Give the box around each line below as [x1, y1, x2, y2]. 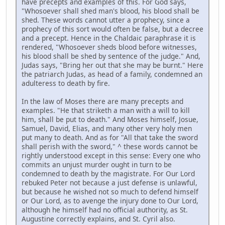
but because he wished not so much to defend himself [22, 186, 198, 196]
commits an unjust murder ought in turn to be [22, 159, 172, 169]
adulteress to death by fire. [22, 78, 110, 88]
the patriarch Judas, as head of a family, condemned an [22, 69, 202, 79]
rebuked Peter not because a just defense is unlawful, [22, 177, 197, 187]
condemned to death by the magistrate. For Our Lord [22, 168, 195, 178]
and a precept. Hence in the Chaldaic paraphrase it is [22, 33, 196, 43]
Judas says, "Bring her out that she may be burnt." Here [22, 60, 203, 70]
